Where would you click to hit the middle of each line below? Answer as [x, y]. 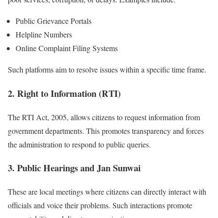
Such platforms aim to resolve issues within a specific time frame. [107, 70]
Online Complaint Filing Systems [67, 48]
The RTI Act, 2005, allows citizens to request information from [104, 117]
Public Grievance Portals [54, 21]
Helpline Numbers [44, 35]
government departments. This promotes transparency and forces [106, 130]
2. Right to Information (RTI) [64, 93]
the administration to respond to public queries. [79, 144]
